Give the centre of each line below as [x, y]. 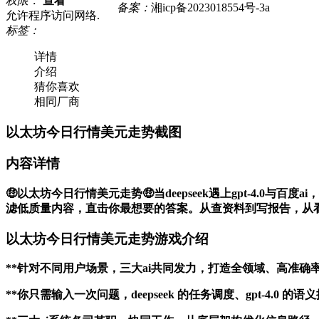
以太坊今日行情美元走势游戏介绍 [107, 239]
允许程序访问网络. [53, 15]
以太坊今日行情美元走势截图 [94, 132]
